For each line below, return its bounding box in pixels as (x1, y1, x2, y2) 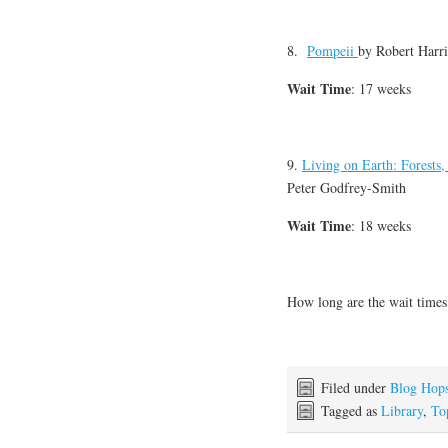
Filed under (321, 378, 390, 398)
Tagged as (321, 401, 381, 421)
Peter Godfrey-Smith (287, 178, 406, 198)
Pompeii (307, 41, 358, 61)
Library (381, 401, 423, 421)
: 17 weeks (351, 79, 411, 99)
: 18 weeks (351, 216, 411, 236)
